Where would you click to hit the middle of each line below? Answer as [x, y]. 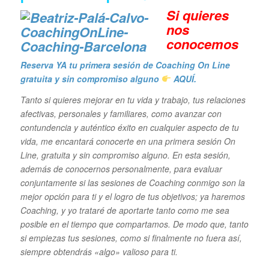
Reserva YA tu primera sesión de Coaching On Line [125, 65]
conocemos [202, 44]
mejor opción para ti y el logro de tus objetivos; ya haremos [132, 196]
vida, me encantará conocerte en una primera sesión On [128, 141]
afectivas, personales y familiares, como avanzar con [121, 113]
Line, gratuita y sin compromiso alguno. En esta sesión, [125, 155]
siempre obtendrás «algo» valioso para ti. [100, 251]
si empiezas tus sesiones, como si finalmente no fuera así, [131, 237]
